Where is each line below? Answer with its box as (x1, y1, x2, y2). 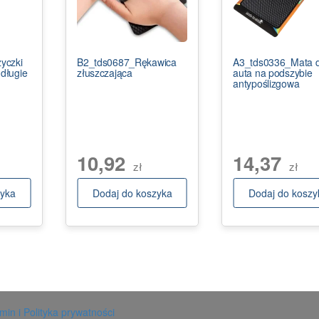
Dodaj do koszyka (92, 185, 172, 200)
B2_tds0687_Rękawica (77, 54, 177, 69)
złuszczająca (77, 65, 132, 80)
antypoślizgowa (233, 75, 300, 90)
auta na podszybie (233, 65, 313, 80)
